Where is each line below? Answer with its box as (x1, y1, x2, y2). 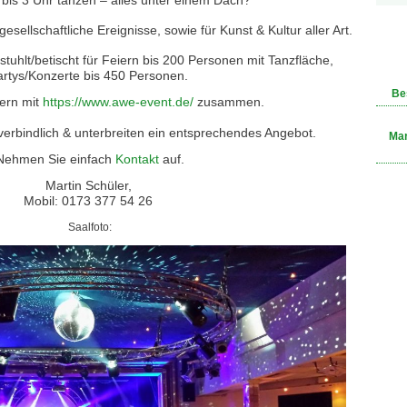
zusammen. (197, 94, 264, 109)
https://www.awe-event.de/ (43, 94, 197, 109)
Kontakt (115, 152, 159, 166)
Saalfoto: (68, 221, 112, 233)
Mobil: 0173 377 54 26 (24, 194, 156, 208)
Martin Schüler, (45, 178, 135, 193)
